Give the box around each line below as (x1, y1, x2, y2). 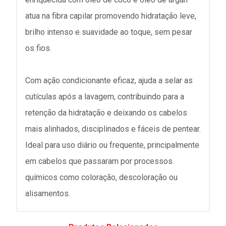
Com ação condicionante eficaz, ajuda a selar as (25, 76, 193, 85)
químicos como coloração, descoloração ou (25, 173, 178, 182)
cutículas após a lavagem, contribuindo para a (25, 92, 184, 101)
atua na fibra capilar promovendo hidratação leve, (25, 11, 196, 21)
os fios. (25, 43, 51, 53)
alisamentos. (25, 189, 70, 198)
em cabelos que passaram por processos (25, 156, 173, 166)
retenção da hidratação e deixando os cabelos (25, 108, 187, 118)
